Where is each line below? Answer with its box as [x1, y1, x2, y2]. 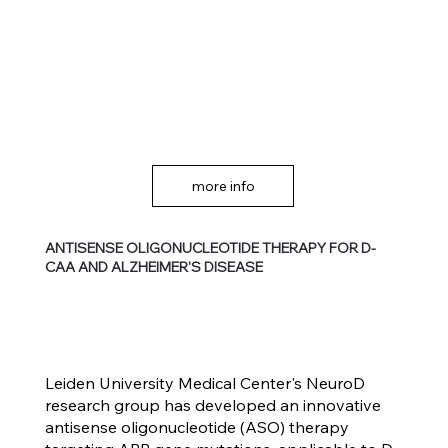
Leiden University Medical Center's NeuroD [44, 373, 365, 394]
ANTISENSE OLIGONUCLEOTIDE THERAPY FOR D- [45, 238, 377, 257]
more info [191, 176, 255, 195]
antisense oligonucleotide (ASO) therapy [44, 417, 349, 438]
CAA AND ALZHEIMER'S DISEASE [45, 257, 264, 276]
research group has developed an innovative [44, 395, 381, 416]
